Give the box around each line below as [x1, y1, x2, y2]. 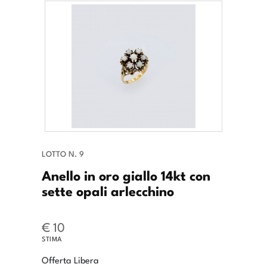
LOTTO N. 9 [42, 148, 84, 160]
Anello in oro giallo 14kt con [42, 164, 210, 185]
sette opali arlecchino [42, 180, 174, 201]
